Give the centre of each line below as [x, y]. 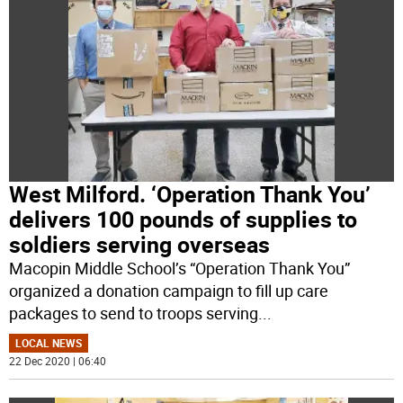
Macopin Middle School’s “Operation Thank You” [180, 269]
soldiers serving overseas [140, 245]
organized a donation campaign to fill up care [169, 291]
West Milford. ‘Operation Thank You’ [190, 194]
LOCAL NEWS [49, 343]
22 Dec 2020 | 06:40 [58, 361]
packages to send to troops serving [134, 313]
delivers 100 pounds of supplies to [184, 219]
